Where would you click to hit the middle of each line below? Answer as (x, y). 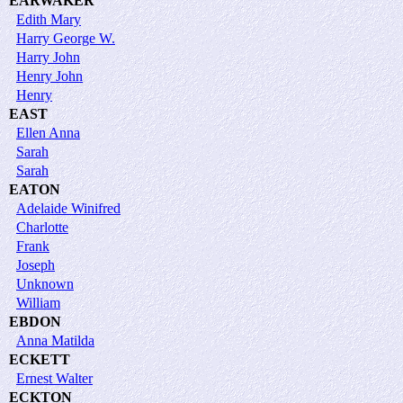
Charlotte (42, 227)
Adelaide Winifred (68, 208)
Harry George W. (66, 38)
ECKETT (40, 359)
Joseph (36, 264)
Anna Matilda (55, 340)
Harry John (48, 57)
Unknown (45, 283)
